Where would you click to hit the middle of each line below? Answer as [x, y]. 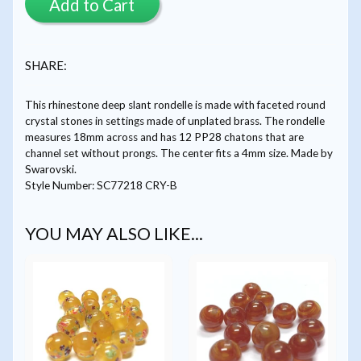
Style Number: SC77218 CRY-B [101, 185]
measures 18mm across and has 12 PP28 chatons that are [164, 137]
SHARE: [46, 65]
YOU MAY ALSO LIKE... [114, 233]
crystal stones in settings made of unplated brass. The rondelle [174, 120]
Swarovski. [50, 169]
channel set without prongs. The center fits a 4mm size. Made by [178, 153]
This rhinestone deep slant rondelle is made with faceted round [175, 104]
